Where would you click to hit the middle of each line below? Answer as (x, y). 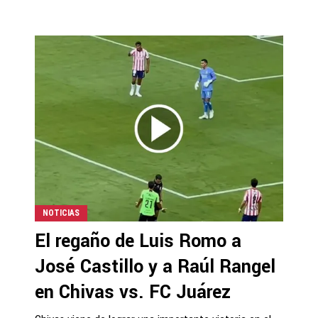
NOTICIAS (61, 213)
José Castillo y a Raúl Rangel (155, 267)
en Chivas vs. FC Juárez (133, 292)
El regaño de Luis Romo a (138, 241)
